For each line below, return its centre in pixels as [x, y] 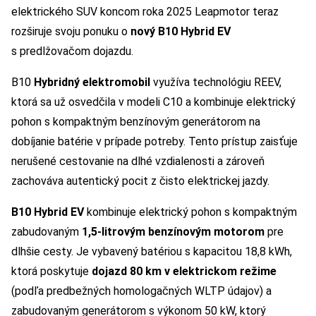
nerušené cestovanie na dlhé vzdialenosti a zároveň [138, 162]
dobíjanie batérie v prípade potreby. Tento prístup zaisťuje [154, 142]
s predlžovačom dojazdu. [72, 51]
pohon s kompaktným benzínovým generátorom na [136, 122]
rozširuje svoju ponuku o [71, 32]
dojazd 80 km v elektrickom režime [184, 272]
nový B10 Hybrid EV [181, 32]
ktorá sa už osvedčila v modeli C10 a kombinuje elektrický [153, 102]
